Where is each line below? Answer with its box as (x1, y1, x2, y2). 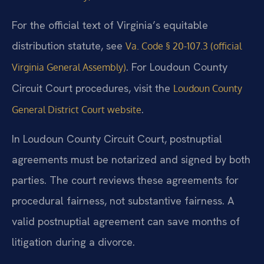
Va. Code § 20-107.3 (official (126, 40, 242, 52)
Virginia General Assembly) (12, 61, 126, 74)
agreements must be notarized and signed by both (12, 153, 250, 167)
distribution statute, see (12, 39, 126, 53)
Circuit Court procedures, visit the (12, 81, 173, 95)
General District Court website (12, 104, 141, 116)
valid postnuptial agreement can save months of (12, 214, 240, 229)
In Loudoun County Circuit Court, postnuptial (12, 132, 222, 146)
